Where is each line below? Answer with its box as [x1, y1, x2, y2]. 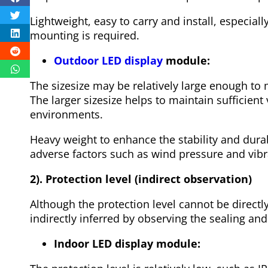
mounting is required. [30, 28, 139, 43]
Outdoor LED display [54, 53, 163, 68]
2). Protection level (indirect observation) [30, 172, 252, 187]
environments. [30, 107, 103, 122]
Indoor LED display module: [54, 236, 200, 251]
